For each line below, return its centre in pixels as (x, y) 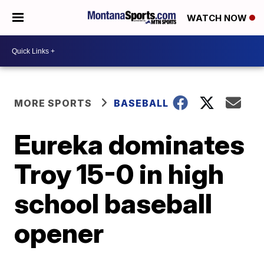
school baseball (113, 203)
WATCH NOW (218, 18)
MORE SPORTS (53, 103)
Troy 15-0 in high (119, 174)
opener (59, 233)
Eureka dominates (130, 144)
